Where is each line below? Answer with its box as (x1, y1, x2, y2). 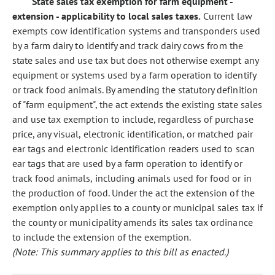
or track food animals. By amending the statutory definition (12, 83, 258, 96)
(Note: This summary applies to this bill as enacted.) (12, 246, 229, 258)
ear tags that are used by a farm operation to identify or (12, 157, 242, 169)
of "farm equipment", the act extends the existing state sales (12, 98, 262, 110)
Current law (201, 10, 252, 22)
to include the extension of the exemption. (12, 231, 192, 243)
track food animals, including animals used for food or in (12, 172, 252, 184)
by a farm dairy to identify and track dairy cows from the (12, 39, 243, 52)
